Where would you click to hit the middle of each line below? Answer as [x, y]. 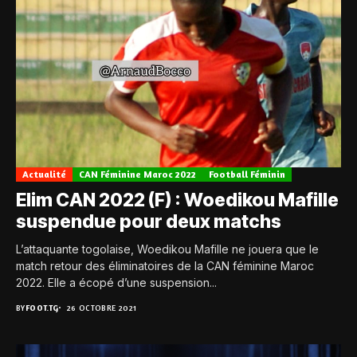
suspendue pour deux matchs [149, 222]
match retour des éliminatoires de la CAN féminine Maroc [165, 266]
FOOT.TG [42, 308]
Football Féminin [247, 175]
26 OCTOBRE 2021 [102, 308]
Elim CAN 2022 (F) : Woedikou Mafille [177, 200]
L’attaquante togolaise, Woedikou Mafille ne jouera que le [167, 249]
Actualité [44, 175]
